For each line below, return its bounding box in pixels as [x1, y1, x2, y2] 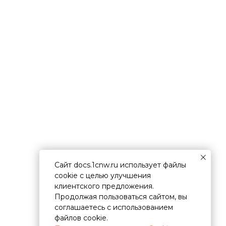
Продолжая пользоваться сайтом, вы [54, 192, 187, 202]
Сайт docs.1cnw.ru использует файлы [54, 160, 186, 170]
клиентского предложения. [54, 182, 154, 191]
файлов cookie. [54, 213, 108, 223]
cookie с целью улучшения [54, 171, 151, 181]
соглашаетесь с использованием [54, 203, 173, 212]
